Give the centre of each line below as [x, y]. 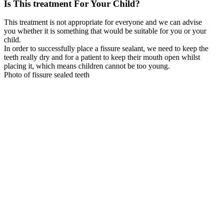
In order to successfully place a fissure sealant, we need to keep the [106, 49]
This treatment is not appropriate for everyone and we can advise [103, 22]
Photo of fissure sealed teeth [47, 75]
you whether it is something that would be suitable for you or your [105, 31]
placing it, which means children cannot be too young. [87, 66]
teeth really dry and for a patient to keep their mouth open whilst [102, 57]
